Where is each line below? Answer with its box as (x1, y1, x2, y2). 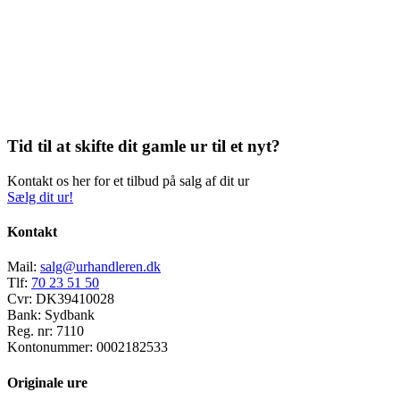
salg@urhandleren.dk (40, 259, 161, 275)
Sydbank (45, 307, 95, 323)
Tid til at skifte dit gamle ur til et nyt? (7, 137, 280, 156)
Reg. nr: (7, 323, 53, 339)
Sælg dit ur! (7, 188, 73, 204)
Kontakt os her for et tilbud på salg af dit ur (7, 172, 249, 188)
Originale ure (7, 374, 87, 390)
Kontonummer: (7, 339, 93, 355)
